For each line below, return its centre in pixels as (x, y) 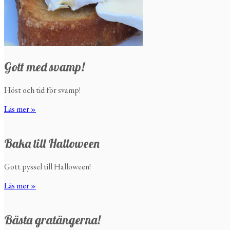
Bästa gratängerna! (52, 219)
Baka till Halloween (52, 143)
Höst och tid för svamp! (42, 90)
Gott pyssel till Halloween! (47, 166)
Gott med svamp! (44, 66)
